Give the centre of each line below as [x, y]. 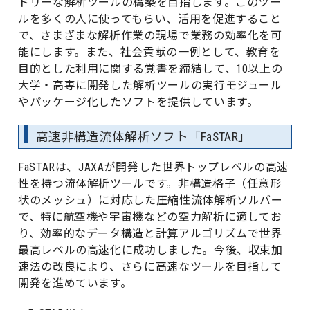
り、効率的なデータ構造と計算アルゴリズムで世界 [150, 233]
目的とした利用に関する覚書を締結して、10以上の [151, 69]
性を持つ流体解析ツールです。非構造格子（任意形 [150, 183]
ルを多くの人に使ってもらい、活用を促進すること [150, 19]
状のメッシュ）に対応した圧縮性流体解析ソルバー [151, 200]
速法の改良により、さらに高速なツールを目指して [150, 266]
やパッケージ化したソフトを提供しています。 [138, 102]
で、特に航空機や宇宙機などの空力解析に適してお [150, 217]
